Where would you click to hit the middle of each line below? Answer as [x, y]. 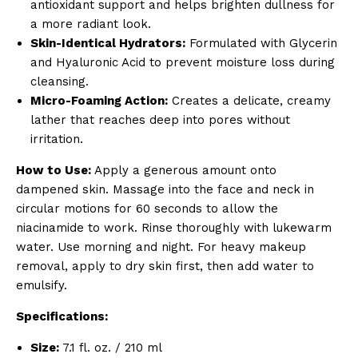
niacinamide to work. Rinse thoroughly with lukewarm [174, 228]
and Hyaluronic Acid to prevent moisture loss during [183, 63]
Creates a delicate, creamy [249, 101]
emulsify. [42, 286]
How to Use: [54, 171]
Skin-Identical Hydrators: [108, 44]
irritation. [57, 139]
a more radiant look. [91, 24]
